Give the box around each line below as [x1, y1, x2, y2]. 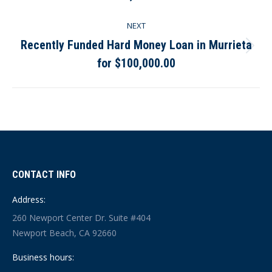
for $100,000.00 [97, 55, 175, 70]
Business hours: [12, 251, 74, 263]
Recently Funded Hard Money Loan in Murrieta [20, 37, 252, 52]
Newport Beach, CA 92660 [12, 226, 117, 239]
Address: [12, 193, 46, 205]
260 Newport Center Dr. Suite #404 [12, 211, 151, 223]
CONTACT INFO [12, 168, 76, 180]
